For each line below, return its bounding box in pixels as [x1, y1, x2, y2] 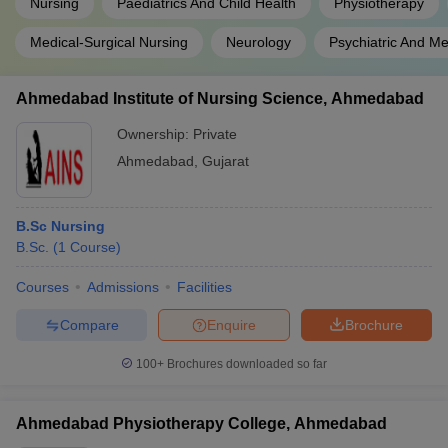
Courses [16, 279, 69, 295]
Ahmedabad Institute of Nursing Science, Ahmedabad [16, 90, 424, 107]
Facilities [177, 279, 232, 295]
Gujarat [202, 153, 249, 169]
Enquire [207, 316, 256, 333]
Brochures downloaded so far [164, 357, 327, 371]
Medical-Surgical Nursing [30, 34, 188, 50]
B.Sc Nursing [16, 218, 105, 234]
